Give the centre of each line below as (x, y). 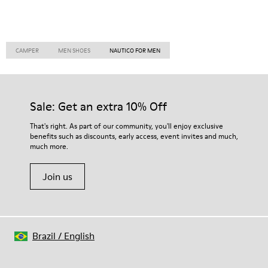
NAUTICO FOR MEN (135, 50)
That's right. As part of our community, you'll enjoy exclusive (127, 126)
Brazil (44, 236)
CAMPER (27, 50)
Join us (57, 176)
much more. (49, 146)
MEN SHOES (74, 50)
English (79, 236)
